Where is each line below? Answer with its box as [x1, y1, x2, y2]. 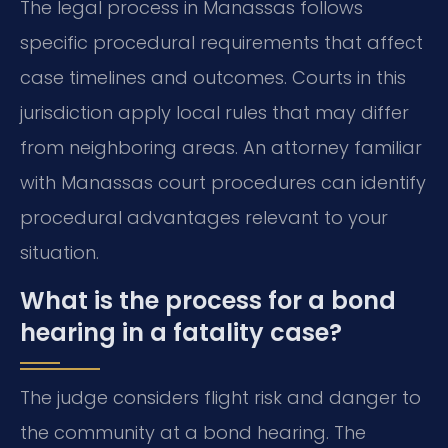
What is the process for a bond [20, 283, 396, 317]
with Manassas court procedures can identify [20, 170, 426, 196]
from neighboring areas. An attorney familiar [20, 135, 422, 161]
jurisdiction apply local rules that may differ [20, 100, 409, 126]
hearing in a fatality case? [20, 315, 342, 349]
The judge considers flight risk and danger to [20, 384, 421, 410]
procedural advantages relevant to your [20, 205, 388, 231]
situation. [20, 240, 99, 266]
